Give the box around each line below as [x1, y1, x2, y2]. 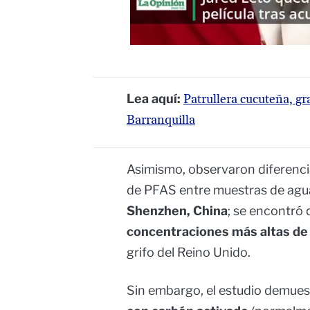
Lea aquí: [127, 91, 183, 107]
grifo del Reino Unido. [127, 245, 250, 260]
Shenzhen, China [127, 203, 228, 219]
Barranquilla [127, 112, 195, 129]
